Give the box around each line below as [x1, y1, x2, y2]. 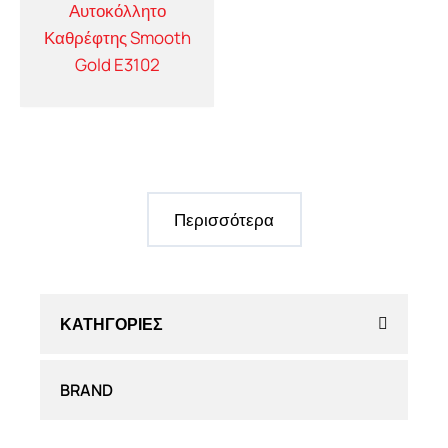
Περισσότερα [174, 207, 274, 231]
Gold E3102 [74, 53, 160, 77]
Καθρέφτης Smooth [43, 26, 191, 50]
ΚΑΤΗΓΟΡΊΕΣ [60, 313, 163, 336]
